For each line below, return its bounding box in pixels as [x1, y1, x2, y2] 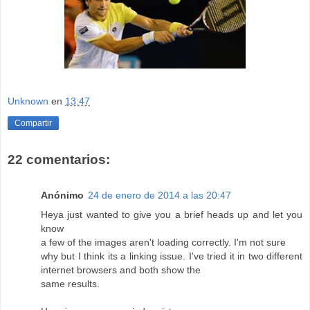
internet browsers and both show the [41, 264, 201, 276]
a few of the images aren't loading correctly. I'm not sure [41, 237, 286, 248]
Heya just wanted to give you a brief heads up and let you [41, 209, 302, 221]
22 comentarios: [8, 152, 110, 167]
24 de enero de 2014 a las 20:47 [88, 190, 231, 201]
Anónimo [41, 190, 84, 201]
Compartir [15, 118, 52, 129]
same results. [41, 278, 100, 290]
